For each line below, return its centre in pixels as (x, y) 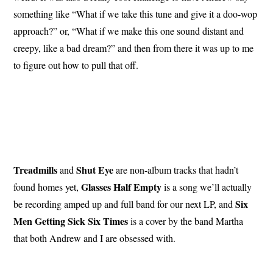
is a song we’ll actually (207, 187)
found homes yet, (48, 187)
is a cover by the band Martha (186, 221)
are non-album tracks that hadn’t (176, 170)
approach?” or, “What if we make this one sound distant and (129, 31)
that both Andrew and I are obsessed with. (95, 238)
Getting (50, 221)
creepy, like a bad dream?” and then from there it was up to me (134, 48)
